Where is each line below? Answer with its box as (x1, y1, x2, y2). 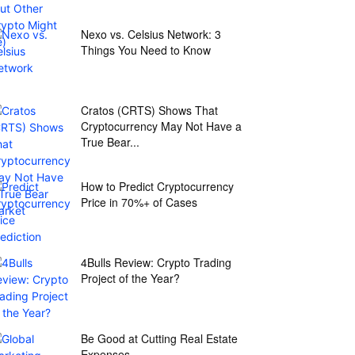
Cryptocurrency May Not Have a (81, 118, 242, 134)
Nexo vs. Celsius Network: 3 (81, 26, 221, 42)
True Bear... (81, 134, 139, 150)
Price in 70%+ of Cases (81, 194, 197, 210)
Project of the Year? (81, 270, 180, 286)
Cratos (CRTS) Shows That (81, 102, 218, 118)
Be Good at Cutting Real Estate (81, 330, 238, 346)
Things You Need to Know (81, 42, 211, 58)
